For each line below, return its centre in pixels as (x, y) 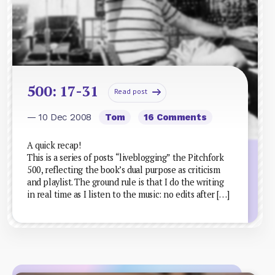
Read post (131, 91)
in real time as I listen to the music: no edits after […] (128, 194)
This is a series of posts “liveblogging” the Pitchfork (126, 157)
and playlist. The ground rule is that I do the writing (126, 182)
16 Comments (175, 117)
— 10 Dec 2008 (61, 117)
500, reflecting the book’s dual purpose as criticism (124, 170)
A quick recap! (54, 145)
